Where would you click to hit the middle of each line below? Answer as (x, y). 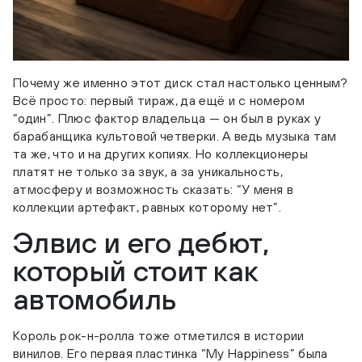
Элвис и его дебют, (141, 243)
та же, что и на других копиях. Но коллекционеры (161, 154)
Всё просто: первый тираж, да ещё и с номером (159, 101)
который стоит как (136, 271)
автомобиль (95, 299)
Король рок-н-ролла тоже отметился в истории (159, 336)
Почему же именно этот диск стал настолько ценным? (181, 83)
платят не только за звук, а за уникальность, (148, 172)
